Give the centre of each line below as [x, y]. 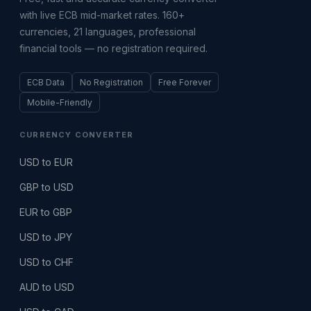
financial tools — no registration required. [114, 48]
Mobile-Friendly [60, 102]
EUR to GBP [46, 212]
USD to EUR [46, 162]
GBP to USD [47, 187]
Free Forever [185, 82]
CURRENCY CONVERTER [77, 135]
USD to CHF [47, 262]
